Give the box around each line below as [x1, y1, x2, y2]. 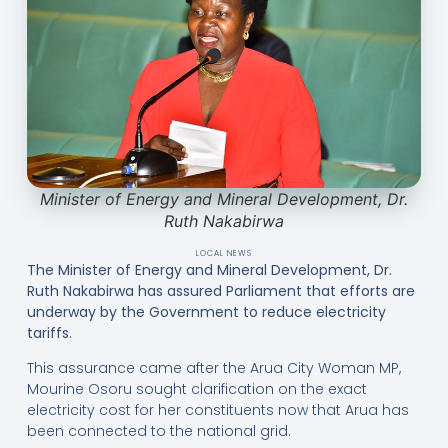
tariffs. [26, 322, 72, 343]
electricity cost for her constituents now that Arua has [26, 400, 409, 421]
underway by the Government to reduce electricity [26, 301, 386, 322]
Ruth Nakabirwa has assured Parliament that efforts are [26, 280, 415, 301]
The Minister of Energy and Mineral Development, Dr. [26, 259, 392, 280]
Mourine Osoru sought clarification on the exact [26, 379, 367, 400]
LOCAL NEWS [196, 247, 252, 259]
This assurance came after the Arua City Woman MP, [26, 358, 401, 379]
